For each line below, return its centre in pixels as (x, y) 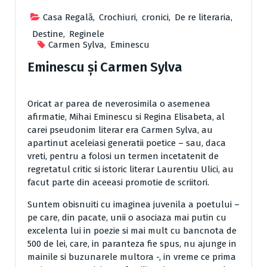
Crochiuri (117, 18)
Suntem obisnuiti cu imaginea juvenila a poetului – (133, 205)
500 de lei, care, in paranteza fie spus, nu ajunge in (132, 244)
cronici (155, 18)
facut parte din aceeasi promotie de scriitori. (118, 183)
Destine (48, 34)
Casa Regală (68, 18)
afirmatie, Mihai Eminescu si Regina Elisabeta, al (126, 117)
